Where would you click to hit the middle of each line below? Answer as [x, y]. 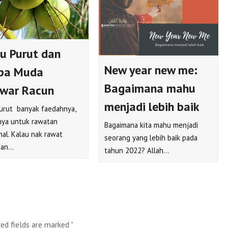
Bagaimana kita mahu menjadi [151, 125]
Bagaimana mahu [150, 89]
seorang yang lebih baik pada [151, 138]
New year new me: [151, 70]
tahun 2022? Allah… [137, 151]
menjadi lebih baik [152, 107]
